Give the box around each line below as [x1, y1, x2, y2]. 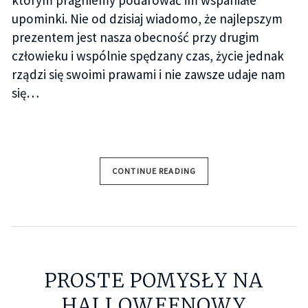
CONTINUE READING [112, 165, 196, 176]
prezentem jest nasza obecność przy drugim [11, 28, 259, 45]
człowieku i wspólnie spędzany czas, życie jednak [11, 47, 284, 64]
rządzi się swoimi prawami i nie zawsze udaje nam [11, 65, 285, 82]
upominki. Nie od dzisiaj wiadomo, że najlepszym [11, 10, 283, 27]
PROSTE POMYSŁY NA [44, 268, 264, 294]
